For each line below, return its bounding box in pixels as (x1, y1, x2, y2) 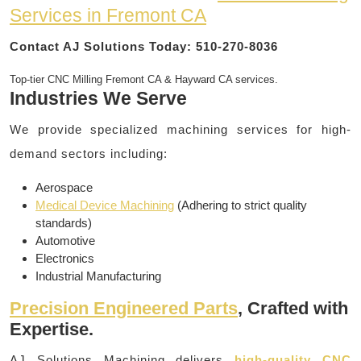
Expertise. (10, 318, 93, 339)
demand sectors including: (10, 146, 168, 160)
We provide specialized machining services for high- (10, 122, 351, 136)
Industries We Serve (10, 87, 187, 109)
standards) (35, 215, 92, 230)
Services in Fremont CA (10, 4, 206, 26)
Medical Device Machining (35, 197, 174, 212)
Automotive (35, 233, 95, 247)
